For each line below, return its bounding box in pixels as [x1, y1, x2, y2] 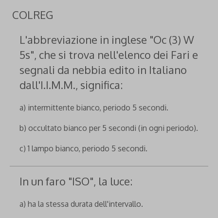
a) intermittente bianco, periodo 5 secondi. [19, 103, 168, 112]
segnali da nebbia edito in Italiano [19, 63, 187, 76]
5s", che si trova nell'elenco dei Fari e [19, 48, 198, 61]
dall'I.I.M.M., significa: [19, 78, 123, 91]
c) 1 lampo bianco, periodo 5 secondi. [19, 144, 147, 153]
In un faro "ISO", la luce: [19, 174, 132, 188]
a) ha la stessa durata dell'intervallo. [19, 199, 143, 209]
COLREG [12, 8, 53, 21]
